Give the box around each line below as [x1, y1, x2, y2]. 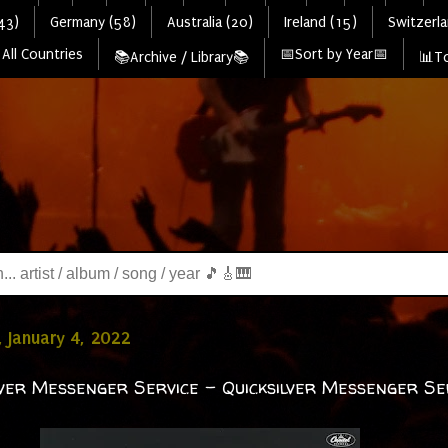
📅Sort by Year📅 [279, 45, 388, 63]
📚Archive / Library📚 [113, 48, 249, 66]
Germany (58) [49, 13, 136, 31]
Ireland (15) [283, 13, 357, 31]
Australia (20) [166, 13, 253, 31]
